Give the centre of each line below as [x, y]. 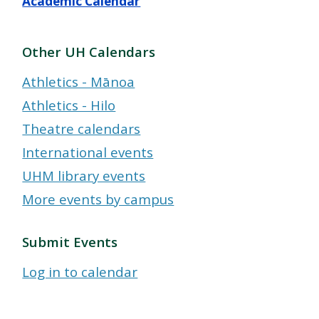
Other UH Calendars [89, 52]
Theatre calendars [82, 129]
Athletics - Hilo [69, 105]
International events [88, 152]
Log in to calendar [80, 272]
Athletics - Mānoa [79, 82]
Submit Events [70, 242]
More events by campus [98, 199]
